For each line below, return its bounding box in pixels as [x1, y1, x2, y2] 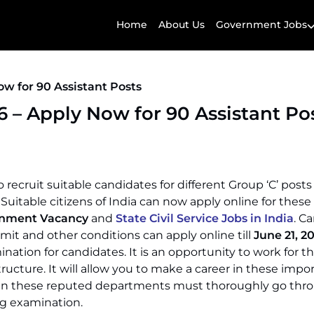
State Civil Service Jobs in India [116, 212, 294, 225]
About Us [158, 18, 205, 32]
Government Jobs [216, 18, 307, 32]
